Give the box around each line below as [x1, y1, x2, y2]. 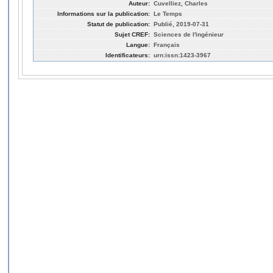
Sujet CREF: [115, 30, 150, 38]
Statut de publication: [87, 20, 150, 27]
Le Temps [154, 10, 182, 17]
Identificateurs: [105, 51, 150, 58]
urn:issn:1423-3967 [154, 51, 211, 58]
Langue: [126, 41, 150, 48]
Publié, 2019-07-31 [154, 20, 209, 27]
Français [154, 41, 180, 48]
